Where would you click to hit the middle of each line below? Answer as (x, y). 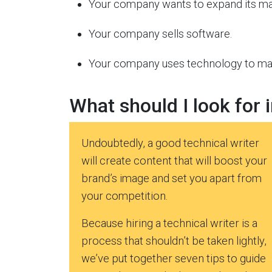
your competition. (124, 196)
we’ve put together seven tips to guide (174, 258)
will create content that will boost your (174, 161)
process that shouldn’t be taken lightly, (174, 241)
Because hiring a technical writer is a (169, 223)
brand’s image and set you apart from (172, 178)
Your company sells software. (160, 34)
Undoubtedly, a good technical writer (170, 143)
